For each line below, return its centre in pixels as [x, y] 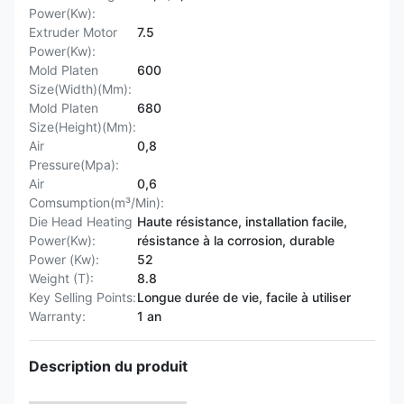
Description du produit [108, 366]
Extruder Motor [73, 32]
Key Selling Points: [83, 297]
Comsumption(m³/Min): [96, 202]
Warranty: [57, 316]
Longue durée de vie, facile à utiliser [244, 297]
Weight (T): [61, 278]
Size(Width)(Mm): [80, 89]
